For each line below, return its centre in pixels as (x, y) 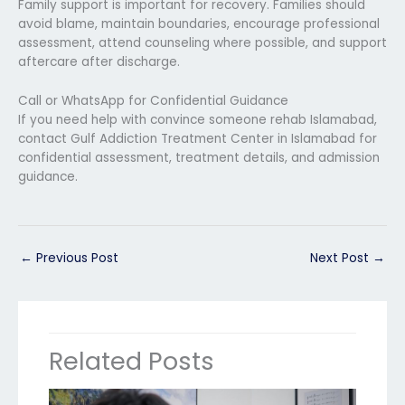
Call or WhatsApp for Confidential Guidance (153, 101)
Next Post (341, 259)
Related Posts (132, 361)
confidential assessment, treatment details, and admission (199, 158)
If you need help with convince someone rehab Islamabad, (198, 120)
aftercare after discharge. (99, 62)
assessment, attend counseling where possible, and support (202, 43)
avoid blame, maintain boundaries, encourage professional (199, 24)
